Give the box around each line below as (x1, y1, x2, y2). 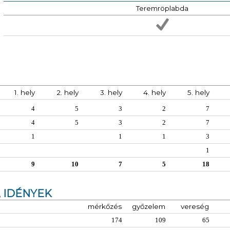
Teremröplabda (136, 4, 188, 12)
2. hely (56, 88, 79, 97)
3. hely (100, 88, 122, 97)
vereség (181, 202, 209, 210)
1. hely (14, 88, 35, 97)
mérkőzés (88, 202, 122, 210)
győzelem (132, 202, 165, 210)
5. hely (187, 88, 209, 97)
